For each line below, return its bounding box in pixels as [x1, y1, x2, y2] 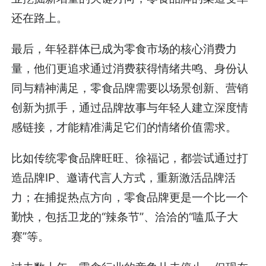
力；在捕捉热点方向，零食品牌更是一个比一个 [11, 189, 249, 204]
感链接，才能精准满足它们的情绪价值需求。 [11, 119, 237, 134]
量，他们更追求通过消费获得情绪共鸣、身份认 [11, 61, 249, 75]
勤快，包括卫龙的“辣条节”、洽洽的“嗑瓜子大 [11, 209, 239, 224]
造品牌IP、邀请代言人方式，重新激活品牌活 [11, 170, 236, 185]
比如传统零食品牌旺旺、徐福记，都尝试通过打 [11, 150, 249, 165]
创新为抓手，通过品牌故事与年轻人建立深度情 [11, 100, 249, 115]
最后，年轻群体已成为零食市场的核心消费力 [11, 41, 237, 56]
